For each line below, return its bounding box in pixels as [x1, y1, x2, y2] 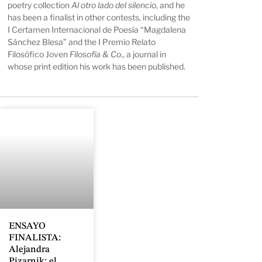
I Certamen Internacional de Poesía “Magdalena [8, 25, 187, 35]
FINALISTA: [9, 233, 61, 243]
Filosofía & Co [70, 49, 122, 60]
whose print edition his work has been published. [8, 61, 186, 72]
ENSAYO [9, 221, 46, 231]
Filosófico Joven [8, 49, 70, 60]
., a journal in [121, 49, 167, 60]
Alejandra [9, 244, 50, 254]
